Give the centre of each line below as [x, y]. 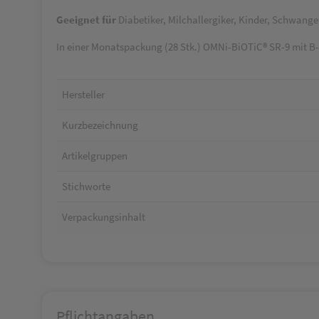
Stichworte [86, 186]
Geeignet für [86, 20]
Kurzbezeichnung [100, 125]
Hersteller [83, 94]
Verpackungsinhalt [104, 217]
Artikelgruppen [95, 156]
